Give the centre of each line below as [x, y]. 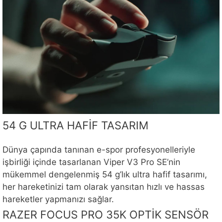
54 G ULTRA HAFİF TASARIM [76, 126]
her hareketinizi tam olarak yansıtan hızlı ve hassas [104, 187]
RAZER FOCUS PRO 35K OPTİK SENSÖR [106, 214]
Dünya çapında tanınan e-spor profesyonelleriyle [99, 150]
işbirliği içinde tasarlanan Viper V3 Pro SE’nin [91, 162]
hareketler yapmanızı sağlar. [58, 199]
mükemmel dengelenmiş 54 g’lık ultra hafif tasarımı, [105, 175]
